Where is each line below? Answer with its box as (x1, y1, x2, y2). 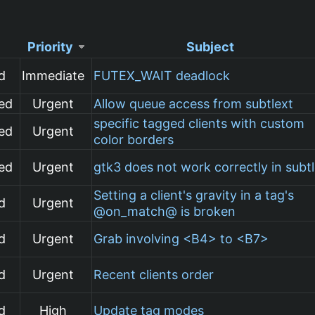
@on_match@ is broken (94, 203, 236, 219)
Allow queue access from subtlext (94, 96, 294, 111)
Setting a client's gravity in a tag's (94, 187, 295, 202)
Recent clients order (94, 266, 214, 282)
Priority (27, 39, 73, 54)
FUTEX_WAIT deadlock (94, 67, 231, 83)
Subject (186, 39, 235, 54)
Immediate (22, 67, 85, 83)
